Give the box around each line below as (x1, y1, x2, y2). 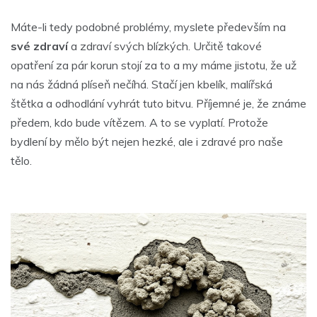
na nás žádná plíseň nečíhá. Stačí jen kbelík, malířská (11, 77, 272, 92)
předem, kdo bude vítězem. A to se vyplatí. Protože (11, 115, 268, 130)
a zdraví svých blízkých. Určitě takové (68, 39, 262, 54)
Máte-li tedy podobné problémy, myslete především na (11, 20, 286, 35)
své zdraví (11, 39, 68, 54)
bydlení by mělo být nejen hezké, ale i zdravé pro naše (11, 134, 283, 149)
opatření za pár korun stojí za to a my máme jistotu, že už (11, 58, 296, 73)
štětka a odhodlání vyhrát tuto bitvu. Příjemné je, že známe (11, 96, 306, 111)
